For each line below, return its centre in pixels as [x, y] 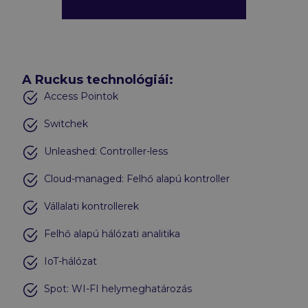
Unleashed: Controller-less [106, 151]
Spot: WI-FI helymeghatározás [118, 288]
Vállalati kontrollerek [91, 206]
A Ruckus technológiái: [98, 79]
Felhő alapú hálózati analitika [112, 233]
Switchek [66, 123]
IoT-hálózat [70, 261]
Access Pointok [81, 96]
